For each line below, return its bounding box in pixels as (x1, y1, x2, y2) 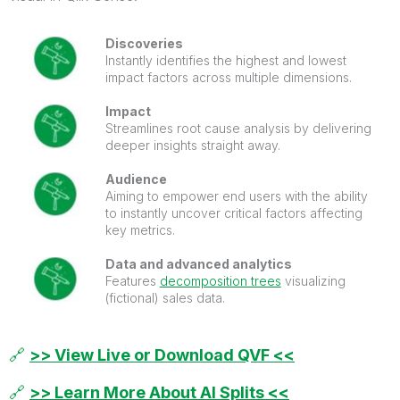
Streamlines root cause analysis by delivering (104, 121, 371, 136)
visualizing (280, 273, 346, 288)
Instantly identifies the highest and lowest (104, 53, 346, 68)
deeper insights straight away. (104, 137, 280, 153)
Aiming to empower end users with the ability (104, 188, 368, 204)
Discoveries (104, 36, 183, 51)
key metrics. (104, 222, 175, 237)
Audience (104, 171, 167, 187)
